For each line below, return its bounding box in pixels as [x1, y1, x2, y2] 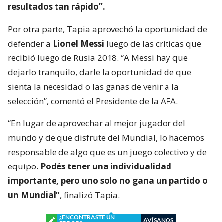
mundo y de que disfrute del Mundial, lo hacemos [8, 131, 204, 143]
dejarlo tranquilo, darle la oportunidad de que [8, 66, 191, 78]
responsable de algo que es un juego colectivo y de [8, 146, 207, 158]
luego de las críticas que [104, 37, 201, 49]
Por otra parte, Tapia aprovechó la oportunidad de [8, 23, 207, 35]
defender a [8, 37, 53, 49]
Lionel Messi [53, 37, 104, 49]
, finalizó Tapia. [60, 189, 120, 201]
